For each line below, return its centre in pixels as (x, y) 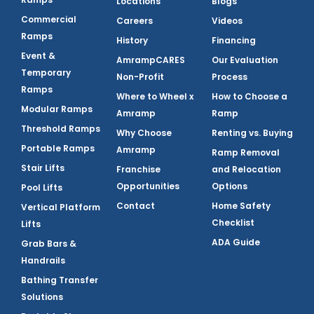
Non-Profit (140, 77)
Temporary (46, 73)
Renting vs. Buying (252, 133)
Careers (135, 21)
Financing (234, 41)
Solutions (42, 297)
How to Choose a (250, 97)
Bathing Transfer (60, 280)
